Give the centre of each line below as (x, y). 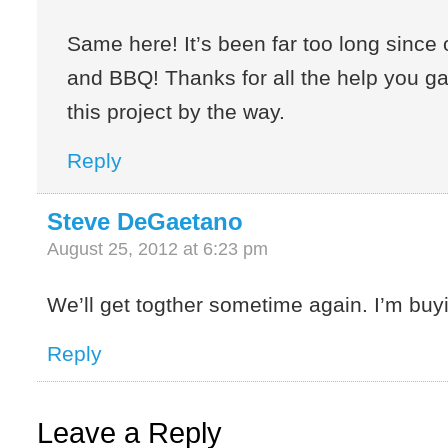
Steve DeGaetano (145, 222)
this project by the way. (176, 112)
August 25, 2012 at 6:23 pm (158, 249)
